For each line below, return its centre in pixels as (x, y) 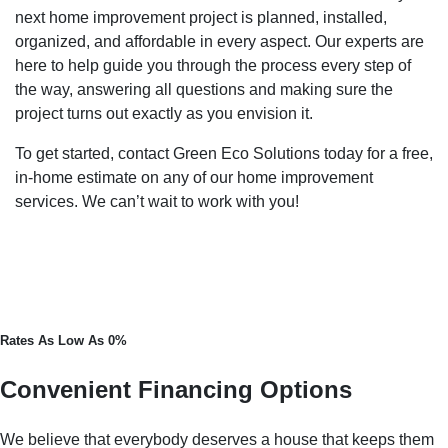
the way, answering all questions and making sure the (204, 89)
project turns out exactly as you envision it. (164, 113)
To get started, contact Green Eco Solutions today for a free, (224, 153)
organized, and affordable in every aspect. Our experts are (219, 41)
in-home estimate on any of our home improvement (194, 177)
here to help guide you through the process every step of (213, 65)
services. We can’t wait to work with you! (157, 201)
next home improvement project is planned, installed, (201, 17)
